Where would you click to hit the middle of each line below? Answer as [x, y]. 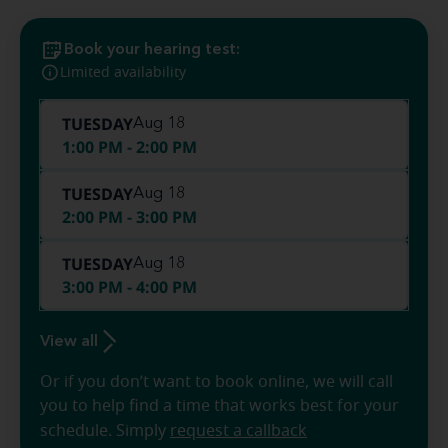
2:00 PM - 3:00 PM [129, 217]
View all [69, 342]
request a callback [238, 431]
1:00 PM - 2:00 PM [129, 147]
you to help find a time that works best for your [219, 406]
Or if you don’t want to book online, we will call [216, 382]
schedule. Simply [105, 431]
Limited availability [123, 73]
